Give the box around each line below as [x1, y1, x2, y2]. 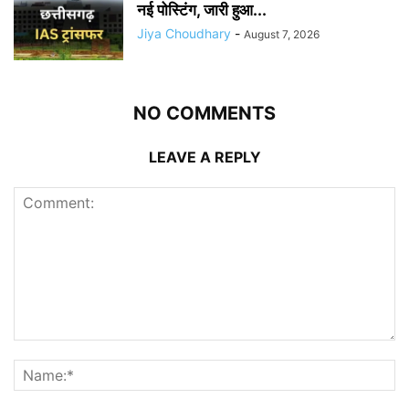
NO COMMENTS [133, 101, 276, 124]
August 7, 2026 [244, 26, 320, 41]
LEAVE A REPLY [148, 147, 261, 166]
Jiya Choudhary [137, 25, 231, 41]
